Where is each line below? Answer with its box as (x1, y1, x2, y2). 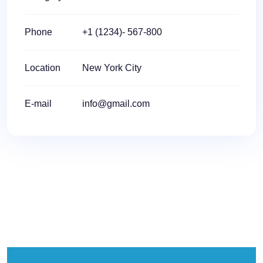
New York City (82, 63, 141, 73)
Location (25, 63, 60, 73)
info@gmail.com (82, 99, 150, 109)
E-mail (25, 99, 52, 109)
